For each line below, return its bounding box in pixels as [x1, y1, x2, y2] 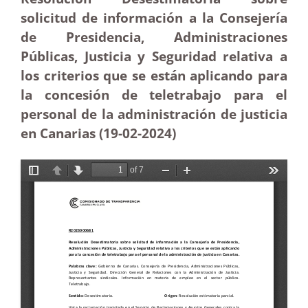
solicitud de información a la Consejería [21, 9, 287, 26]
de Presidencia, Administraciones [21, 28, 287, 45]
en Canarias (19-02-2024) [21, 124, 176, 142]
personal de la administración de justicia [21, 105, 287, 122]
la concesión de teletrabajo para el [21, 86, 287, 103]
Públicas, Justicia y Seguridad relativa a [21, 47, 287, 65]
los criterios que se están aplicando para [21, 67, 287, 84]
